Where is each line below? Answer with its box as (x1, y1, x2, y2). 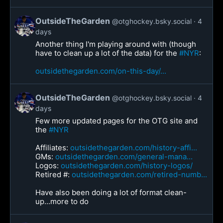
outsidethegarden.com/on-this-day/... (35, 66, 166, 76)
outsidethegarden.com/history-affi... (70, 143, 197, 152)
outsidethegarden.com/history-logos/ (61, 161, 193, 170)
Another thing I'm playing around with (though (35, 39, 196, 49)
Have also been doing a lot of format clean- (35, 188, 187, 197)
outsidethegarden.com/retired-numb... (72, 170, 207, 179)
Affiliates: (35, 143, 70, 152)
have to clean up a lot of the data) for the (35, 48, 179, 58)
